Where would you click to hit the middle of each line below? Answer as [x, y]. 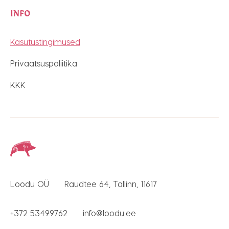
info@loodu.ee [109, 213]
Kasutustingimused [45, 42]
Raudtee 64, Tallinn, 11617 [111, 184]
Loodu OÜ [30, 184]
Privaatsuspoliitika [44, 63]
